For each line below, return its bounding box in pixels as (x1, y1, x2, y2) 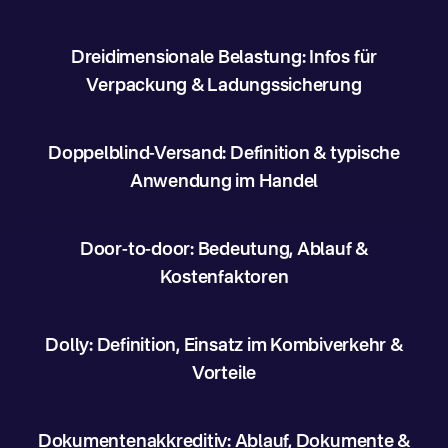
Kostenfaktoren (159, 269, 289, 287)
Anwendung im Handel (129, 173, 319, 191)
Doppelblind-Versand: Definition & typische (48, 145, 400, 163)
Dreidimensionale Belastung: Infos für (70, 49, 378, 67)
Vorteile (191, 365, 257, 383)
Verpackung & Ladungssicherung (86, 77, 362, 95)
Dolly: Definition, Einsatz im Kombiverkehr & (45, 337, 403, 355)
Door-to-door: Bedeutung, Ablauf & (79, 241, 369, 259)
